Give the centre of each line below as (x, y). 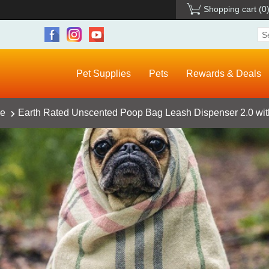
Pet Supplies (104, 74)
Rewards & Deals (224, 74)
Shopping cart (230, 9)
